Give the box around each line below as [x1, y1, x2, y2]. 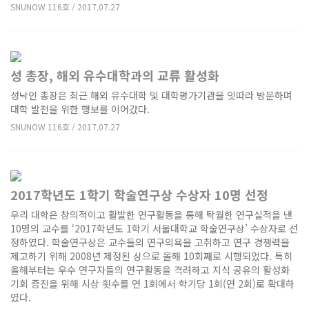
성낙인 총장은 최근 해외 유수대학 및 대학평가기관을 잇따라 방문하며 [10, 88, 292, 102]
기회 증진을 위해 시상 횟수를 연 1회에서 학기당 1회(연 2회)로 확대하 [10, 277, 295, 291]
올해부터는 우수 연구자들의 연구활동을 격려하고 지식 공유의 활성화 [10, 263, 290, 277]
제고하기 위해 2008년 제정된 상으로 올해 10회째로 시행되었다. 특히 [10, 249, 292, 263]
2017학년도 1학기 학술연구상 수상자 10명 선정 [10, 186, 268, 204]
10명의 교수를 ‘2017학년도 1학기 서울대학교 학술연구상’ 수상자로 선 [10, 221, 298, 236]
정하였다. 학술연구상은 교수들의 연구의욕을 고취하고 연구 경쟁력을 [10, 235, 290, 250]
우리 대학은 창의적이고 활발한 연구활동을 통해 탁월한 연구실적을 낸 [10, 208, 292, 222]
